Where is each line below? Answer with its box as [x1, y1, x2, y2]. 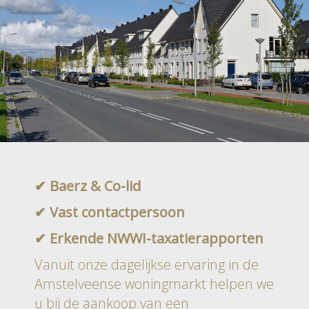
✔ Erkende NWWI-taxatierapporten [34, 228, 263, 248]
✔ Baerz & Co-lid [34, 176, 141, 195]
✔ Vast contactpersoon [34, 202, 185, 221]
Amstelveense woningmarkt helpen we [34, 274, 274, 293]
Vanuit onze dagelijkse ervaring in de [34, 255, 259, 274]
